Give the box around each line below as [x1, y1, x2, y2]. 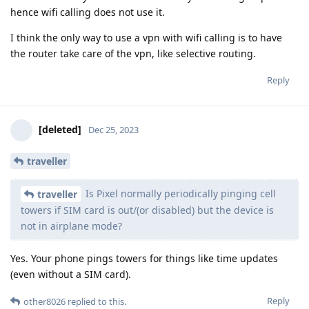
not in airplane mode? [21, 219, 122, 233]
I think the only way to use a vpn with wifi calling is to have [10, 30, 282, 44]
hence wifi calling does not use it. [10, 5, 165, 19]
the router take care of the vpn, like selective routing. [10, 46, 256, 60]
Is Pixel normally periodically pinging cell [83, 186, 276, 200]
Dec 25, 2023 [88, 123, 139, 136]
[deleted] [39, 122, 81, 136]
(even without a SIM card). [10, 268, 131, 281]
